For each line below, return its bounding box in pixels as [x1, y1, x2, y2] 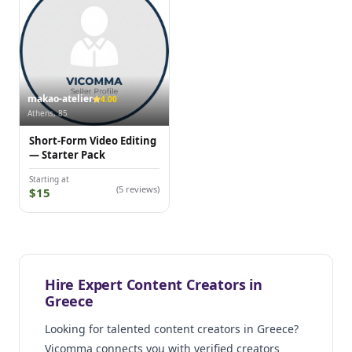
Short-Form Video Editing [29, 134, 156, 148]
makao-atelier [27, 92, 93, 106]
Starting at [29, 174, 69, 185]
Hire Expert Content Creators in [45, 275, 262, 295]
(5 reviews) [116, 183, 159, 196]
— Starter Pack [29, 148, 105, 163]
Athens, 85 [27, 108, 68, 119]
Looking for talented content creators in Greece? [45, 321, 299, 337]
